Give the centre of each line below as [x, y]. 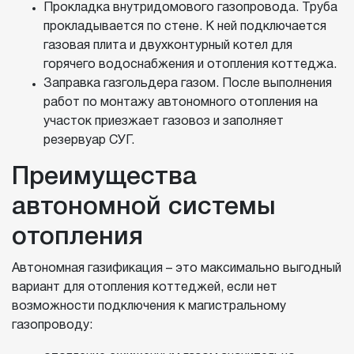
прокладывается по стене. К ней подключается [185, 27]
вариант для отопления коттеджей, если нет [145, 288]
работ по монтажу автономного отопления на [181, 103]
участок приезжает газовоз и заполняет [164, 122]
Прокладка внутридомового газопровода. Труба [190, 8]
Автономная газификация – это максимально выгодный [177, 269]
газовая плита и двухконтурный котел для [168, 46]
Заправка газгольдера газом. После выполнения [188, 84]
